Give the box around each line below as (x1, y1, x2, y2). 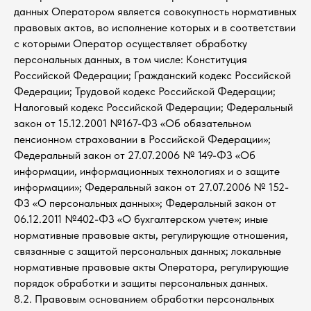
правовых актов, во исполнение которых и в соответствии (14, 21, 296, 34)
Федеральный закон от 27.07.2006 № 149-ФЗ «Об (14, 149, 255, 162)
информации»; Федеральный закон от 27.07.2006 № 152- (14, 180, 289, 194)
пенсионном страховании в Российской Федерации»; (14, 133, 271, 146)
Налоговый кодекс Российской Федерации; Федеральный (14, 101, 293, 114)
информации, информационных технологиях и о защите (14, 165, 280, 178)
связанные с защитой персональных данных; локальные (14, 244, 281, 258)
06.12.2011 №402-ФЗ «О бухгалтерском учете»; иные (14, 212, 268, 226)
